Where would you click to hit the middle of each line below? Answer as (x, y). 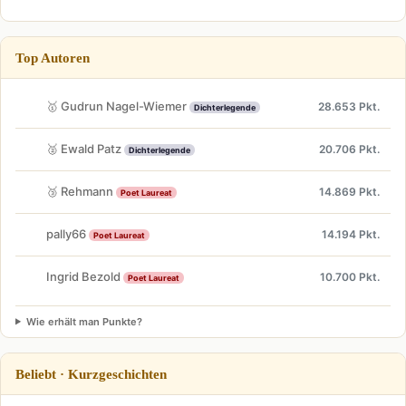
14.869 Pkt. (349, 192)
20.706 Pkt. (349, 150)
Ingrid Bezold (85, 277)
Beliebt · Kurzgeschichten (91, 373)
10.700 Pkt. (350, 277)
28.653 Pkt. (349, 107)
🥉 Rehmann (81, 192)
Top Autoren (53, 57)
